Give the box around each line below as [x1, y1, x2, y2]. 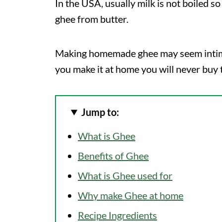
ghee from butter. [55, 12, 128, 25]
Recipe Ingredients [78, 209, 157, 221]
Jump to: [81, 106, 119, 118]
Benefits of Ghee [78, 149, 149, 162]
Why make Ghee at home [78, 189, 183, 201]
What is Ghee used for [78, 169, 172, 181]
